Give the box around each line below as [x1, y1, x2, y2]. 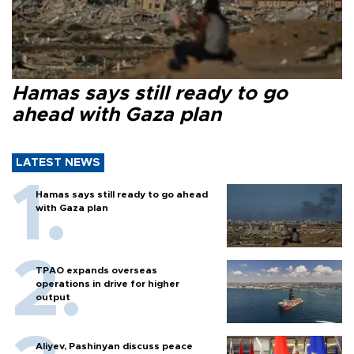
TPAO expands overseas [36, 265, 157, 276]
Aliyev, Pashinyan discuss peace [36, 341, 193, 352]
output [36, 292, 70, 303]
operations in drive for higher [36, 279, 179, 289]
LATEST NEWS [16, 157, 100, 169]
